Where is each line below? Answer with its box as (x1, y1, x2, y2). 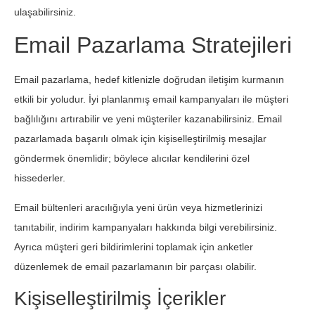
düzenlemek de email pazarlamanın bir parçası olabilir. (14, 261, 257, 273)
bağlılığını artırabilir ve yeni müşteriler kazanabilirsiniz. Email (14, 112, 282, 124)
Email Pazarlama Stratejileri (14, 32, 292, 58)
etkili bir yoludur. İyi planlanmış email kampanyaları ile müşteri (14, 93, 288, 105)
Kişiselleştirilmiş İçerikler (14, 287, 226, 309)
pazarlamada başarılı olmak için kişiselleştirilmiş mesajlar (14, 132, 266, 144)
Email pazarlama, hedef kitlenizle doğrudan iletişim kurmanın (14, 73, 284, 85)
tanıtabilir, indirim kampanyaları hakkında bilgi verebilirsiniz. (14, 221, 277, 233)
